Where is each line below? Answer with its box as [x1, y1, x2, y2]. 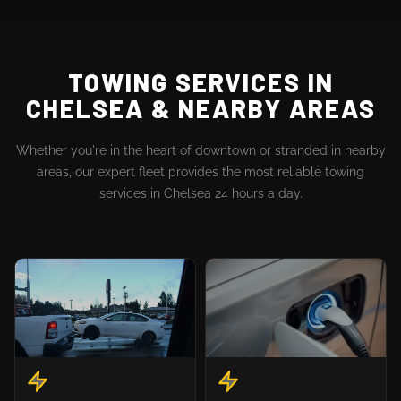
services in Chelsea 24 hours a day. [98, 185, 303, 200]
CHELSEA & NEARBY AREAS [25, 92, 376, 124]
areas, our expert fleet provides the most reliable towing [37, 164, 364, 179]
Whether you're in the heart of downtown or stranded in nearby [15, 142, 386, 158]
